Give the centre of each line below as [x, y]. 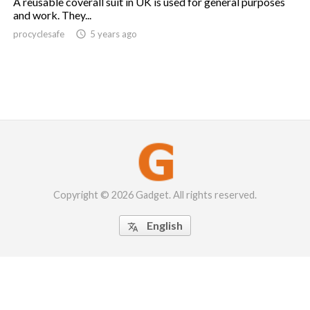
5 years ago [113, 34]
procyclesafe [39, 34]
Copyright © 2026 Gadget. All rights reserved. [155, 195]
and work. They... [52, 15]
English [165, 226]
